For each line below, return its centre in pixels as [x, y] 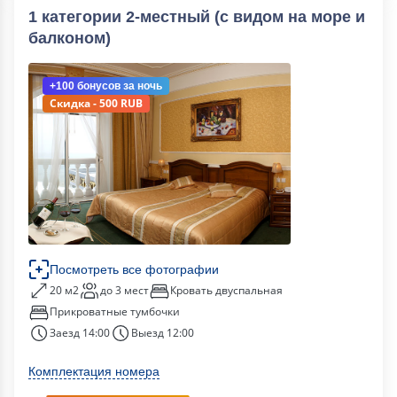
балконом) [70, 38]
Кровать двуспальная [226, 290]
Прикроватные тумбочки [115, 311]
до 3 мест [125, 290]
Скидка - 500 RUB [96, 103]
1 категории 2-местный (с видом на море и [197, 17]
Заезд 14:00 [80, 333]
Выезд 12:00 [163, 333]
